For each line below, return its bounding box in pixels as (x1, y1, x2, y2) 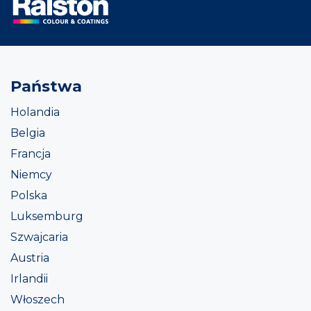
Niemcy (10, 167, 52, 181)
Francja (10, 146, 51, 160)
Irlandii (10, 271, 48, 285)
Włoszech (10, 292, 65, 306)
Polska (10, 188, 47, 202)
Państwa (10, 76, 82, 96)
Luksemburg (10, 209, 83, 223)
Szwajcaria (10, 230, 68, 244)
